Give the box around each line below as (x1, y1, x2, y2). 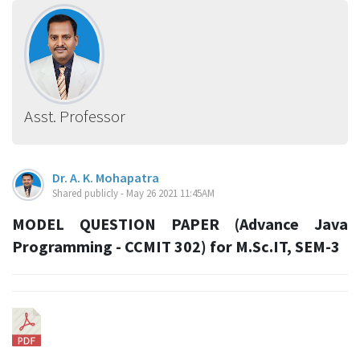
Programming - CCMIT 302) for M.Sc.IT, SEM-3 (12, 236, 340, 257)
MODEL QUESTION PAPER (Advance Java (12, 214, 348, 235)
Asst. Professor (24, 105, 125, 128)
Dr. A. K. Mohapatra (52, 170, 159, 186)
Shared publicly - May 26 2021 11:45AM (52, 186, 215, 201)
